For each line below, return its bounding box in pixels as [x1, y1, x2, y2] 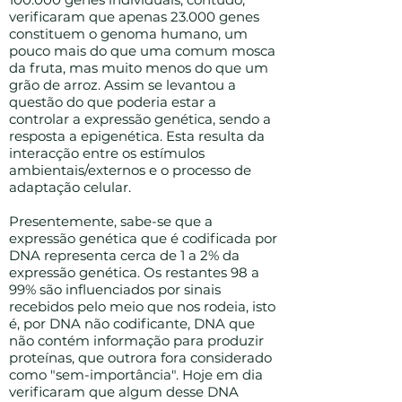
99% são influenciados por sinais [9, 281, 221, 298]
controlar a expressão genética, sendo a [9, 110, 271, 127]
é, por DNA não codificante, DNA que [9, 315, 255, 332]
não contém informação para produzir [9, 332, 264, 349]
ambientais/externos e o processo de [9, 162, 251, 179]
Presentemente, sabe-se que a [9, 213, 213, 230]
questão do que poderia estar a [9, 93, 216, 110]
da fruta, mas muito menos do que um [9, 59, 268, 76]
